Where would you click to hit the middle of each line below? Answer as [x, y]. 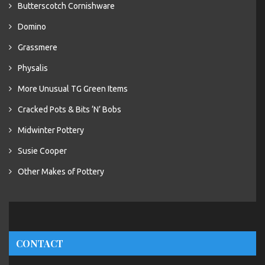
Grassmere [38, 47]
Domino [32, 27]
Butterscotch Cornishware [66, 6]
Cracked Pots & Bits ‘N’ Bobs [70, 109]
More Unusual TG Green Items [73, 89]
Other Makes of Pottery [61, 172]
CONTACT [40, 243]
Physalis [33, 68]
